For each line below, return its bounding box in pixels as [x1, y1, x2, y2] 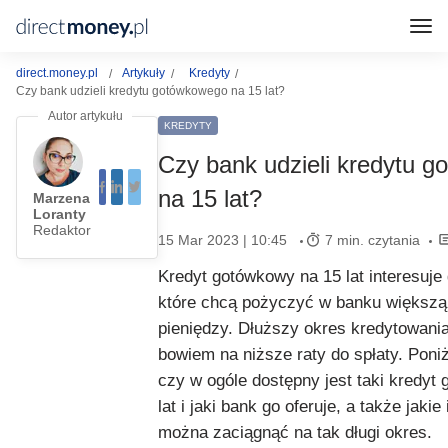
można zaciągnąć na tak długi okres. [158, 423, 432, 442]
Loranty [33, 206, 86, 222]
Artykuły [122, 66, 165, 80]
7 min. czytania [325, 232, 420, 248]
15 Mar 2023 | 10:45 [158, 232, 287, 248]
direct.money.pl [16, 66, 98, 80]
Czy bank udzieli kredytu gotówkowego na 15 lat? [16, 84, 285, 98]
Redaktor [33, 222, 91, 238]
